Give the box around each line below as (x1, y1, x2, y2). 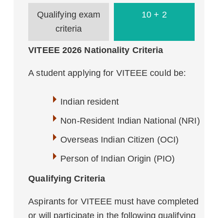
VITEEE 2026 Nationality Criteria (28, 45, 163, 55)
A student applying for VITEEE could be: (28, 68, 186, 78)
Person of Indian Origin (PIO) (60, 154, 175, 163)
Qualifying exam (36, 10, 101, 19)
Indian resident (60, 97, 119, 107)
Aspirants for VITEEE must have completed (28, 197, 199, 206)
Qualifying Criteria (28, 174, 106, 183)
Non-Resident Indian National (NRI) (60, 116, 200, 126)
